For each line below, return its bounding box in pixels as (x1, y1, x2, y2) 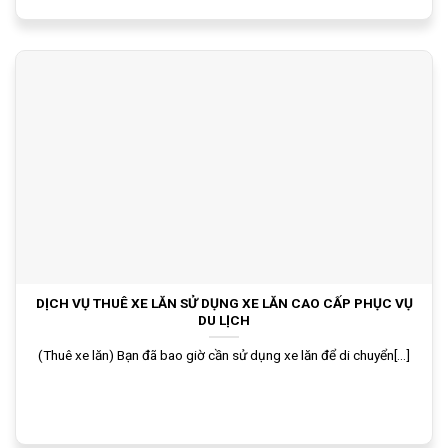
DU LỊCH (198, 312, 250, 329)
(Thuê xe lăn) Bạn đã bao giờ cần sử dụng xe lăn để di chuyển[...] (38, 346, 410, 363)
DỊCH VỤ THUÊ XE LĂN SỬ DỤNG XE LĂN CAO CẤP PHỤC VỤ (35, 295, 413, 312)
